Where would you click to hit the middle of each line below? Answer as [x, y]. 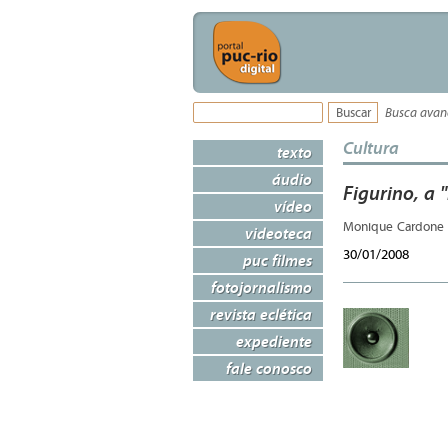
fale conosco [269, 368]
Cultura [371, 147]
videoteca [278, 233]
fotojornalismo [261, 287]
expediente [274, 341]
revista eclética [261, 314]
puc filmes [277, 260]
